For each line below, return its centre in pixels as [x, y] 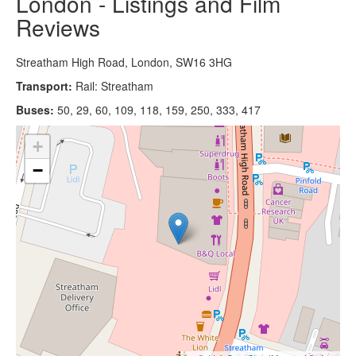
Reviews [58, 27]
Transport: [46, 85]
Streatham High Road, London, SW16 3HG [124, 62]
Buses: [37, 109]
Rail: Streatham [114, 85]
